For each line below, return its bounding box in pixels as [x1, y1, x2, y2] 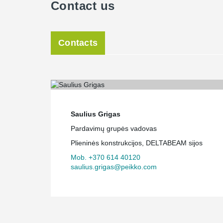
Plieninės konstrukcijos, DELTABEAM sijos [71, 138, 203, 147]
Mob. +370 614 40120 [71, 153, 140, 161]
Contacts [58, 38, 98, 48]
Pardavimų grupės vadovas [71, 124, 157, 132]
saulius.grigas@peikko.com [71, 162, 157, 171]
